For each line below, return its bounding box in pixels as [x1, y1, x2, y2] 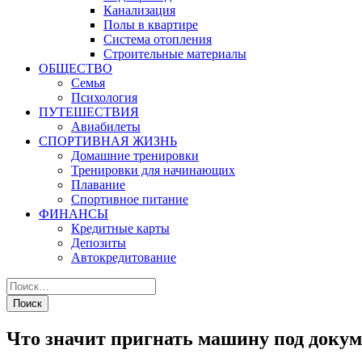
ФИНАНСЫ [39, 207, 108, 221]
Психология [71, 90, 137, 104]
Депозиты [71, 236, 126, 250]
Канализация [103, 3, 175, 17]
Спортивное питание [71, 192, 188, 206]
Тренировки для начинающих [71, 163, 235, 177]
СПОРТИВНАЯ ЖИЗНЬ [39, 134, 177, 148]
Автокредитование [71, 250, 176, 264]
